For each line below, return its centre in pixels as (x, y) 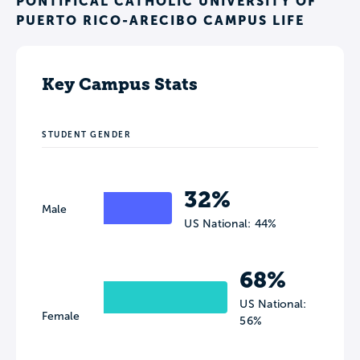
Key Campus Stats (120, 84)
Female (61, 317)
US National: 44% (231, 224)
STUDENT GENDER (86, 135)
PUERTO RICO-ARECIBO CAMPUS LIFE (160, 20)
